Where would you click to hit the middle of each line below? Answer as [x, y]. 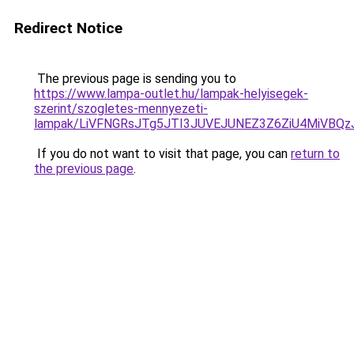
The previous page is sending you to [135, 79]
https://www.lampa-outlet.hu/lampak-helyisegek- [171, 94]
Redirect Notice [68, 28]
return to [315, 154]
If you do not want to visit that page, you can [162, 154]
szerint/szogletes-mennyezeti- [121, 109]
